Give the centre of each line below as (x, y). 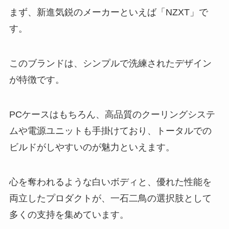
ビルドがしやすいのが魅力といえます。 (92, 147)
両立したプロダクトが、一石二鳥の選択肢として (110, 198)
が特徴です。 (37, 80)
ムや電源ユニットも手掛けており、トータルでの (110, 131)
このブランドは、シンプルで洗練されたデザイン (110, 64)
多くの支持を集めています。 (69, 214)
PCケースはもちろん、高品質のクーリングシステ (112, 114)
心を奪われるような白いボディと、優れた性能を (110, 182)
